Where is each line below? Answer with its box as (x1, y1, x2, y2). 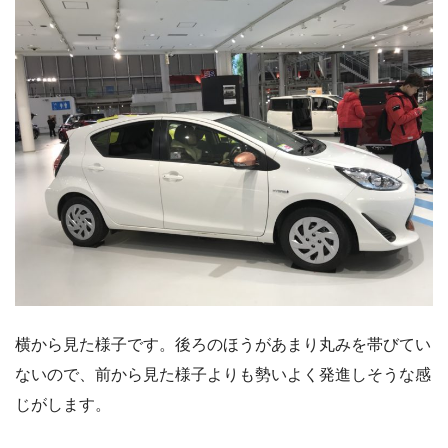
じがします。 (15, 396, 111, 414)
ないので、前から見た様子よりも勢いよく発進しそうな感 (15, 366, 431, 384)
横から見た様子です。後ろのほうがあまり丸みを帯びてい (15, 336, 431, 354)
